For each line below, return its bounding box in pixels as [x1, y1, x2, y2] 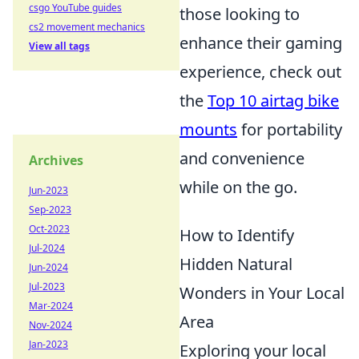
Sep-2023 [29, 203, 71, 216]
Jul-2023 [29, 280, 65, 293]
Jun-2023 [29, 184, 68, 197]
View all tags [29, 39, 90, 53]
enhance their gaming [179, 32, 342, 54]
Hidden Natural [179, 253, 292, 275]
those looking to [179, 3, 300, 25]
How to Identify [179, 224, 294, 246]
